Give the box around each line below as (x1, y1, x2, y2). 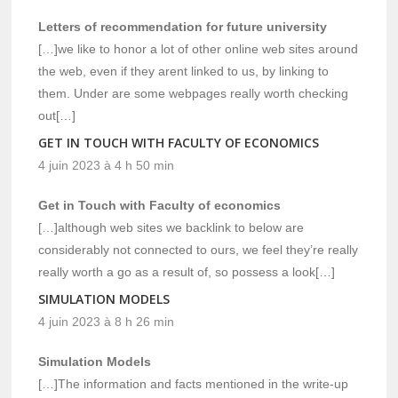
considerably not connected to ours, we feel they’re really (38, 243, 359, 258)
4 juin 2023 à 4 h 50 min (38, 158, 175, 173)
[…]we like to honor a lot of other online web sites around (38, 42, 359, 57)
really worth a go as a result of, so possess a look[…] (38, 265, 336, 280)
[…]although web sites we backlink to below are (38, 220, 305, 235)
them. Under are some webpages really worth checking (38, 86, 349, 101)
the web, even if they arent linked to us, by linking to (38, 64, 330, 79)
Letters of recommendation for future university (38, 20, 328, 35)
